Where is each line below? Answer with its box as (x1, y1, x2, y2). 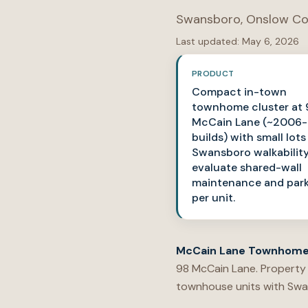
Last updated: (176, 35, 239, 47)
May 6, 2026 (242, 35, 299, 47)
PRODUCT (192, 68, 234, 79)
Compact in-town (192, 85, 287, 99)
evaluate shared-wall (192, 160, 302, 175)
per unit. (192, 190, 235, 205)
